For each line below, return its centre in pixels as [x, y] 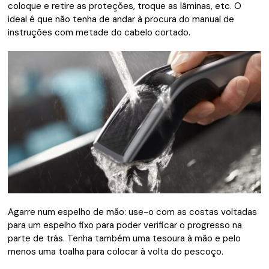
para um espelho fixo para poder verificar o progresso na [125, 225]
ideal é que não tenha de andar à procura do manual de [121, 19]
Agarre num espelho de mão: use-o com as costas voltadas [133, 212]
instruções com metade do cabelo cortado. [99, 32]
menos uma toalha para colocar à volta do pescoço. [116, 251]
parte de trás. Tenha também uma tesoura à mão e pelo [125, 238]
